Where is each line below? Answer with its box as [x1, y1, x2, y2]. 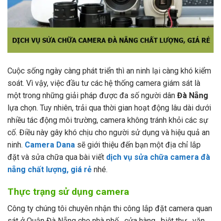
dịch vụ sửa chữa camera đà [106, 152, 210, 162]
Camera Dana [25, 140, 75, 149]
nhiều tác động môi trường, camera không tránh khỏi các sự [7, 115, 208, 125]
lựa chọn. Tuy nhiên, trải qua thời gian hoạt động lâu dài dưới [7, 103, 211, 112]
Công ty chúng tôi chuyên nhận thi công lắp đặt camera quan [7, 204, 212, 214]
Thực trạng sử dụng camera [7, 185, 129, 197]
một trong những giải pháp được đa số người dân [7, 90, 175, 100]
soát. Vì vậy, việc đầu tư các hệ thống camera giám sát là [7, 78, 200, 88]
